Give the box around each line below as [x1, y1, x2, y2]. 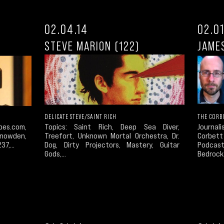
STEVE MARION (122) [44, 38, 139, 53]
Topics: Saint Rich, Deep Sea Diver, [44, 122, 179, 131]
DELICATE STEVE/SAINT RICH [44, 112, 116, 121]
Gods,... [44, 149, 66, 158]
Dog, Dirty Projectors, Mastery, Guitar [44, 140, 179, 149]
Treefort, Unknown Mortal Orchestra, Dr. [44, 131, 179, 140]
